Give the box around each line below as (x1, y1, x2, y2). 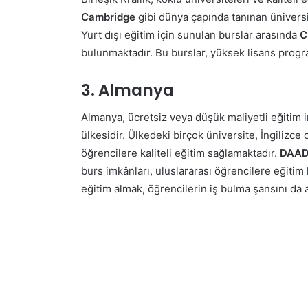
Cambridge (81, 10, 135, 23)
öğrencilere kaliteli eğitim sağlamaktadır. (81, 146, 280, 159)
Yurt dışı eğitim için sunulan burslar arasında (81, 27, 300, 41)
